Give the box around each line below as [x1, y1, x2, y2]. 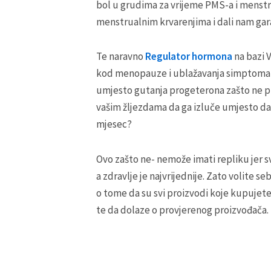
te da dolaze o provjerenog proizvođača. [96, 203, 269, 217]
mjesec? [96, 117, 132, 131]
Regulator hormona [143, 50, 235, 64]
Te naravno [96, 50, 144, 64]
